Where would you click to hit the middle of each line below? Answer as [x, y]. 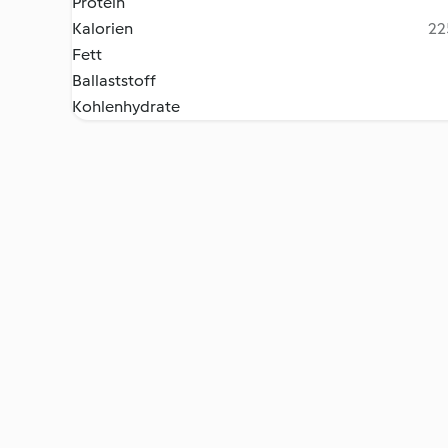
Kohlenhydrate [126, 106]
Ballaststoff [114, 80]
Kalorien [102, 28]
